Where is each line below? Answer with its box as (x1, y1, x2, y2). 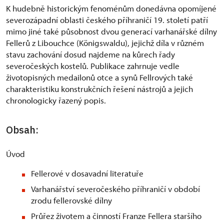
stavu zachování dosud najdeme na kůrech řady (6, 49, 175, 60)
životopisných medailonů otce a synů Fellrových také (6, 72, 193, 83)
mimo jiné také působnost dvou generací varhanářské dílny (6, 26, 217, 37)
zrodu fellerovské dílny (31, 195, 112, 206)
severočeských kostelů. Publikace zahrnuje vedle (6, 60, 179, 71)
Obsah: (6, 123, 38, 137)
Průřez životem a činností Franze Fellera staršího (31, 210, 201, 221)
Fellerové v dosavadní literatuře (31, 168, 143, 179)
